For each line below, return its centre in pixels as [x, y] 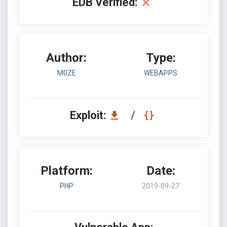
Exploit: [89, 115]
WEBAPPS [161, 73]
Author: [66, 58]
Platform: [66, 171]
